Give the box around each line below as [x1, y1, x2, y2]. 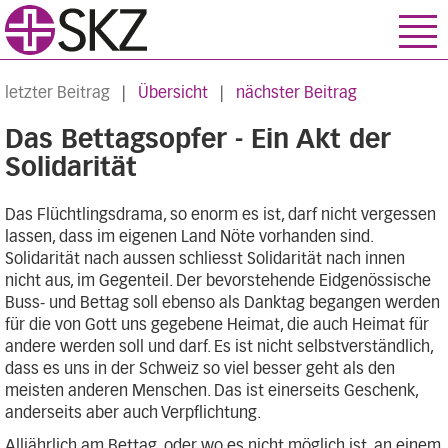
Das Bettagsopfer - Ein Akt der [5, 127, 391, 153]
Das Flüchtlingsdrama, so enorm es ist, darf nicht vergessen [5, 207, 436, 223]
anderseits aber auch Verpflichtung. [5, 405, 261, 421]
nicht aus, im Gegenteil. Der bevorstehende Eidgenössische [5, 273, 431, 289]
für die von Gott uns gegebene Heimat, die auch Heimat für [5, 317, 429, 333]
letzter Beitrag [5, 85, 110, 101]
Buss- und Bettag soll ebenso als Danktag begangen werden [5, 295, 440, 311]
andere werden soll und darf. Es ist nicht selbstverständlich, [5, 339, 433, 355]
